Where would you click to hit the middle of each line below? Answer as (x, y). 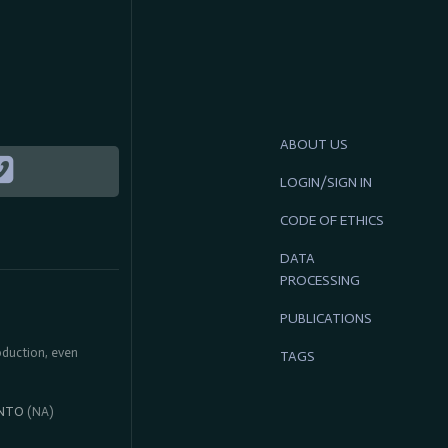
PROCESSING (319, 280)
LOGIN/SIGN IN (325, 182)
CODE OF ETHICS (331, 220)
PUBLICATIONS (325, 318)
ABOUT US (313, 144)
